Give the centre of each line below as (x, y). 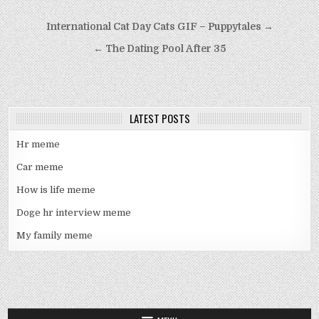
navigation (57, 48)
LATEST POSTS (159, 118)
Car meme (40, 167)
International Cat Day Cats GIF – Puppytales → (159, 26)
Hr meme (38, 144)
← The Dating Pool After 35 (159, 48)
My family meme (55, 235)
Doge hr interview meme (74, 212)
